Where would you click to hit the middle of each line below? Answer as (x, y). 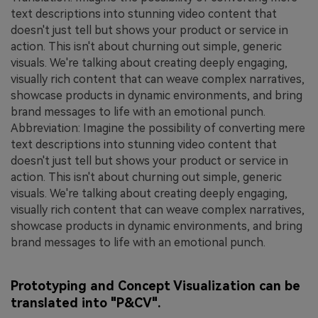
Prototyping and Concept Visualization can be (155, 286)
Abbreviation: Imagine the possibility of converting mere (158, 128)
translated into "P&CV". (86, 303)
